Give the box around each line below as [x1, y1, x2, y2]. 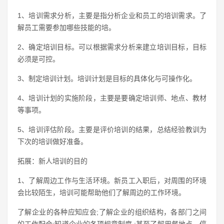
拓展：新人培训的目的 [17, 157, 87, 165]
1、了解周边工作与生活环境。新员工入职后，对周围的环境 [17, 176, 206, 184]
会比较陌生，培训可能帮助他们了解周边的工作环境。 [17, 188, 185, 196]
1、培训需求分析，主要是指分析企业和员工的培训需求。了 [17, 11, 206, 19]
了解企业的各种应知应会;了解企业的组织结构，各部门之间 [17, 208, 206, 216]
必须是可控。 [17, 55, 59, 63]
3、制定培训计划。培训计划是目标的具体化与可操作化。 [17, 74, 196, 82]
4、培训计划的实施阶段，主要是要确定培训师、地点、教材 [17, 94, 206, 102]
